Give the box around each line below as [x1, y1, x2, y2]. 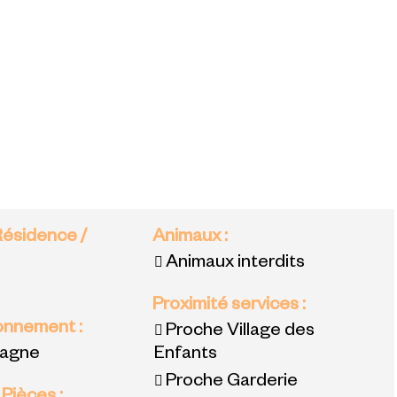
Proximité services [152, 297, 302, 317]
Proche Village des [165, 323, 315, 343]
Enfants [153, 346, 217, 366]
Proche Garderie [165, 373, 298, 393]
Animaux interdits [165, 254, 305, 275]
